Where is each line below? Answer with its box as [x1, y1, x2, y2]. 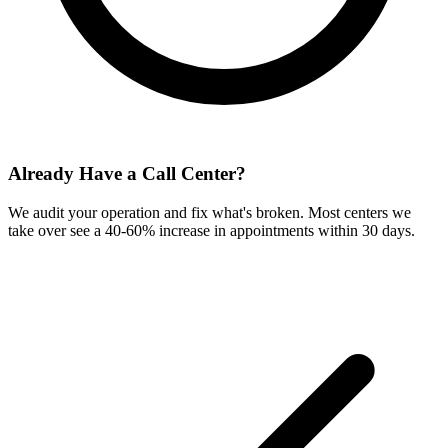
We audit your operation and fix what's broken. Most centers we [8, 204, 411, 222]
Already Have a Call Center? [8, 163, 246, 185]
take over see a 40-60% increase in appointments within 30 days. [8, 222, 415, 240]
